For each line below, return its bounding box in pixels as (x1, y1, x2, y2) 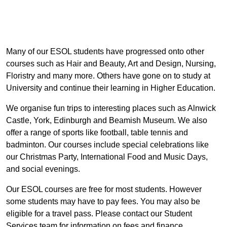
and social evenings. (6, 165, 80, 173)
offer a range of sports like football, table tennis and (6, 128, 188, 137)
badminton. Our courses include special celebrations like (6, 140, 209, 149)
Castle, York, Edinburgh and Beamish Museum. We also (6, 116, 207, 125)
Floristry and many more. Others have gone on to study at (6, 71, 210, 80)
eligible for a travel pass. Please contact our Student (6, 209, 192, 218)
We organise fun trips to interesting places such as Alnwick (6, 104, 216, 112)
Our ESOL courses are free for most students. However (6, 185, 202, 194)
